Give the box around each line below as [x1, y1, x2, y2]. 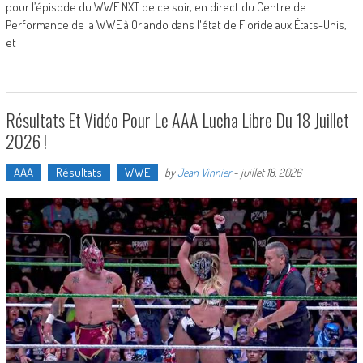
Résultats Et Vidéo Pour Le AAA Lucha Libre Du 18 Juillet [5, 106, 349, 133]
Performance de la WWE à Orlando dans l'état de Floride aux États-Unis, [5, 16, 347, 32]
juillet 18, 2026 [240, 164, 301, 179]
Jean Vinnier [177, 164, 231, 179]
